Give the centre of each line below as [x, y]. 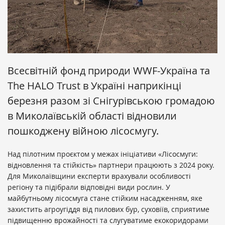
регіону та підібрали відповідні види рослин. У [89, 187]
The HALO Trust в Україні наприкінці [94, 86]
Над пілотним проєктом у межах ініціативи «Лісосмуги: [103, 154]
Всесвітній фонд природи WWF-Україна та [109, 71]
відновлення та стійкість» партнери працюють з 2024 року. [111, 165]
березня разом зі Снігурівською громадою [111, 101]
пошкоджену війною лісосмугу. [83, 131]
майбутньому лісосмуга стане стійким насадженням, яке [105, 198]
